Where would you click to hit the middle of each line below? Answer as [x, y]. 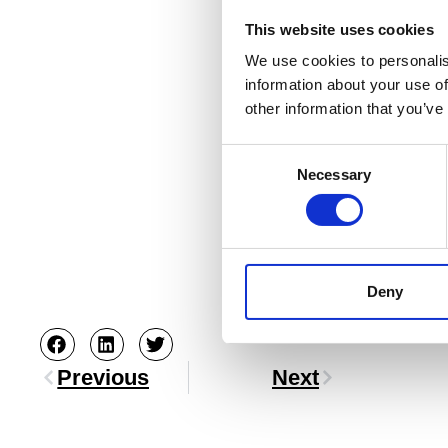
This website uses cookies [339, 29]
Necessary [334, 175]
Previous [103, 378]
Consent [249, 155]
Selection [251, 179]
